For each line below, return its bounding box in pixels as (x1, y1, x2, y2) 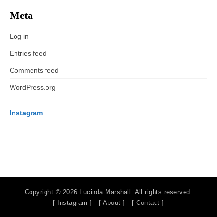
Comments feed (10, 66, 59, 74)
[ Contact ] (132, 199, 164, 206)
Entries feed (10, 49, 46, 57)
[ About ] (99, 199, 125, 206)
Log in (10, 32, 29, 40)
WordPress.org (10, 83, 56, 91)
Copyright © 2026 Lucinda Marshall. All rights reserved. (24, 188, 193, 196)
